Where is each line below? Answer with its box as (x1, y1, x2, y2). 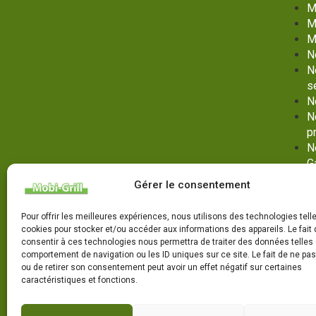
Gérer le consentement (134, 178, 251, 192)
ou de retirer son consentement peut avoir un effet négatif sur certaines (21, 262, 302, 272)
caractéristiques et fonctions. (21, 275, 138, 285)
